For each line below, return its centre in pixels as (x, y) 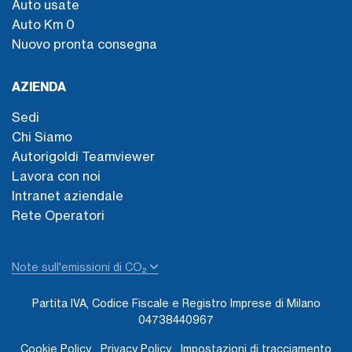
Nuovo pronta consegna (84, 44)
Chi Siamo (42, 136)
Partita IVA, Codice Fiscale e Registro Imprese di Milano (176, 303)
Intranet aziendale (68, 195)
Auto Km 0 (43, 24)
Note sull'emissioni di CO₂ (81, 267)
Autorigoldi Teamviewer (83, 156)
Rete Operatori (58, 215)
